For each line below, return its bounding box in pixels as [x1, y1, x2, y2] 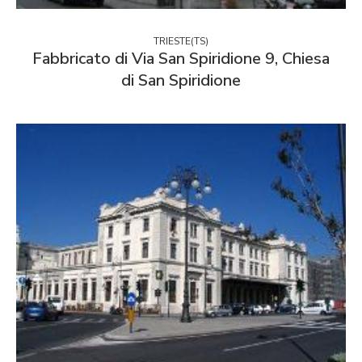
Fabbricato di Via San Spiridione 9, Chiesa [32, 47, 330, 69]
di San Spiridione [121, 69, 241, 91]
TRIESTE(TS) [154, 34, 208, 48]
